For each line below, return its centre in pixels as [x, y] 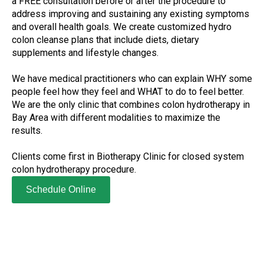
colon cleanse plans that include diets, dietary [105, 40]
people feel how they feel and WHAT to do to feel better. [128, 92]
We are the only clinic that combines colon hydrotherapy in [131, 105]
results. [27, 131]
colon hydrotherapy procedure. [74, 170]
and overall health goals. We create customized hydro [122, 27]
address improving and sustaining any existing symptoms [131, 14]
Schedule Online [61, 190]
